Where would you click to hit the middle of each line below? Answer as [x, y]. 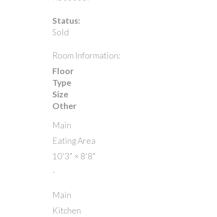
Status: [66, 20]
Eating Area [74, 140]
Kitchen [66, 210]
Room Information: [86, 55]
